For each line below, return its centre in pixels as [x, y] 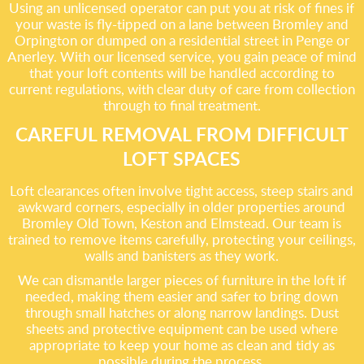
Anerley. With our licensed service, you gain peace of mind [182, 56]
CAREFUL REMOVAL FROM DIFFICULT [182, 134]
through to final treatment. [182, 105]
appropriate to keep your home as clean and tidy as [182, 345]
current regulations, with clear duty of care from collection [182, 89]
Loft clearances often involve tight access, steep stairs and [182, 191]
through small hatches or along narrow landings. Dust [182, 312]
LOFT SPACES [182, 158]
